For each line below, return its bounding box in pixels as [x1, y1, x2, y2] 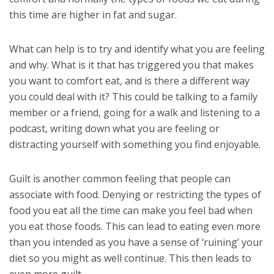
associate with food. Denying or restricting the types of [9, 187, 261, 201]
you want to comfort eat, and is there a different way [9, 73, 250, 87]
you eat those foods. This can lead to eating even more [9, 219, 261, 233]
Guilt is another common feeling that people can [9, 171, 231, 185]
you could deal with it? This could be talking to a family [9, 89, 257, 103]
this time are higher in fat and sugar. [9, 7, 177, 21]
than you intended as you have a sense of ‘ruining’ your [9, 235, 263, 249]
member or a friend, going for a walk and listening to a [9, 105, 260, 119]
